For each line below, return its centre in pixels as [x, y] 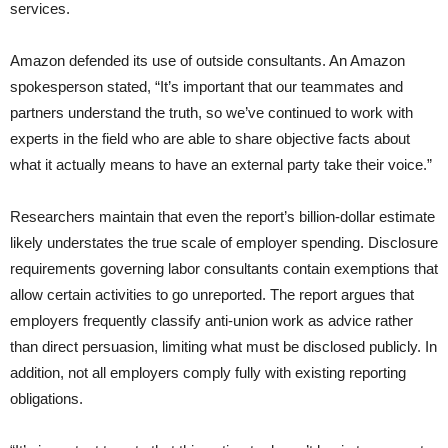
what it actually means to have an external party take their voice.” [221, 165]
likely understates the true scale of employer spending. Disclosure [224, 243]
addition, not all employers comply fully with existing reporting [208, 373]
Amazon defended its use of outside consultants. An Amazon [207, 61]
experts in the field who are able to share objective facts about [210, 139]
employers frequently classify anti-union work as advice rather [211, 321]
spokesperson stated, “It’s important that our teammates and [206, 87]
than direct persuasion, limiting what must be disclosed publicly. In [223, 347]
